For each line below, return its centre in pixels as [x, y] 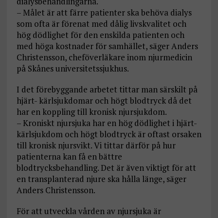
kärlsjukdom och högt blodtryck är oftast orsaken [109, 134]
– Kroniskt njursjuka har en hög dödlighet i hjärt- [106, 123]
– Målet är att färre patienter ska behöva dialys [104, 13]
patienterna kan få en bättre [69, 157]
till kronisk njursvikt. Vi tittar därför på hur [96, 145]
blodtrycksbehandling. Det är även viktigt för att [106, 168]
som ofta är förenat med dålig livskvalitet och [101, 24]
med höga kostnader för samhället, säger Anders [107, 46]
